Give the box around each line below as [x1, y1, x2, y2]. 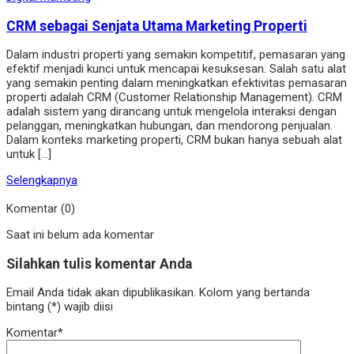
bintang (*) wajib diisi [6, 299, 113, 314]
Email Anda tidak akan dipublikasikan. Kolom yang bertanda [6, 285, 310, 300]
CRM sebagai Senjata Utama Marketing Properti [6, 17, 307, 34]
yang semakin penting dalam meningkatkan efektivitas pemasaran [6, 76, 347, 91]
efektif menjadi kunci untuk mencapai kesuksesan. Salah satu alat [6, 62, 346, 77]
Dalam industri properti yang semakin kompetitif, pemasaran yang [6, 47, 345, 62]
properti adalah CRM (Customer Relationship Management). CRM [6, 90, 342, 105]
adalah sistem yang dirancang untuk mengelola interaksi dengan [6, 104, 337, 119]
